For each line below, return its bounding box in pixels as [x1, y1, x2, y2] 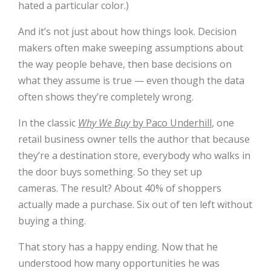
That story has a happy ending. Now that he [18, 240, 218, 253]
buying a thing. [18, 214, 86, 227]
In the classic [18, 116, 78, 129]
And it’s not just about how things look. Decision [18, 24, 237, 38]
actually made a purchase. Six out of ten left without [18, 197, 252, 211]
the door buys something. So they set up [18, 165, 202, 178]
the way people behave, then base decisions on [18, 57, 232, 71]
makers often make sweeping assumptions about [18, 41, 243, 54]
